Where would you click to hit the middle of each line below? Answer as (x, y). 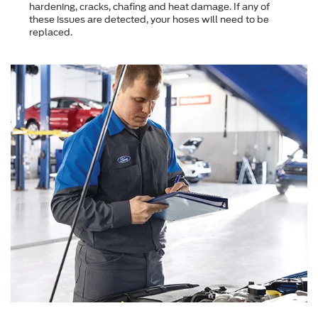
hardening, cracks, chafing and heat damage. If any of (149, 7)
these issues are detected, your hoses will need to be (149, 20)
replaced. (51, 33)
